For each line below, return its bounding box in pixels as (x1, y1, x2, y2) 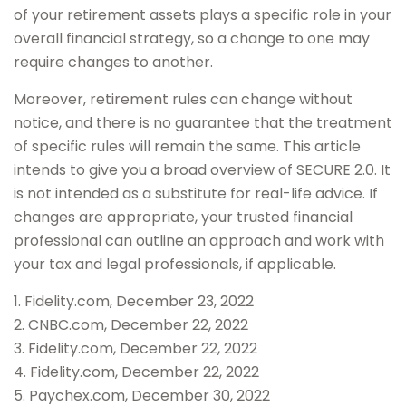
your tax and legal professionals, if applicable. (14, 254, 336, 275)
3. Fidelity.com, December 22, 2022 (14, 338, 257, 359)
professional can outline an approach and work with (14, 230, 384, 251)
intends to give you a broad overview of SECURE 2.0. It (14, 159, 391, 180)
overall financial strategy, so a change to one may (14, 28, 370, 49)
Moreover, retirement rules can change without (14, 89, 353, 110)
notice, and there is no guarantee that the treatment (14, 112, 392, 133)
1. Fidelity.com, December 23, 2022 (14, 291, 254, 312)
